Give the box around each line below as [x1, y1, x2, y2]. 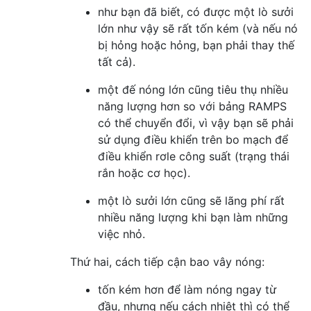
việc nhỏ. [98, 226, 145, 241]
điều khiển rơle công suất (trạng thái [98, 149, 289, 163]
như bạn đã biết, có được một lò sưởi [98, 4, 294, 19]
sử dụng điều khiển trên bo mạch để [98, 132, 288, 146]
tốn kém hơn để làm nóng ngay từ [98, 282, 276, 296]
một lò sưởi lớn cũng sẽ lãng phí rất [98, 193, 285, 208]
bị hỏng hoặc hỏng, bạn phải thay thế [98, 37, 294, 52]
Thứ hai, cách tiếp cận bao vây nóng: [70, 254, 264, 269]
